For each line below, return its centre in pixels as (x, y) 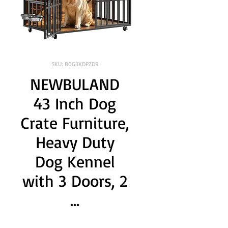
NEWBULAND (75, 84)
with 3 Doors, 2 (75, 181)
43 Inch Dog (75, 103)
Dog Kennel (75, 161)
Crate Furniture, (75, 123)
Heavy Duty (75, 142)
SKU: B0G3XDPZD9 (75, 64)
